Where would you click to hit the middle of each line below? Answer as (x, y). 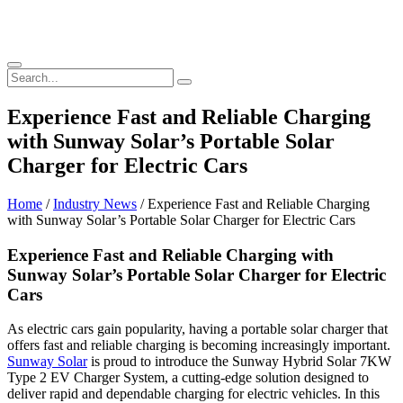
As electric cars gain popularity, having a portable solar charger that (197, 329)
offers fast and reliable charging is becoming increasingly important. (199, 345)
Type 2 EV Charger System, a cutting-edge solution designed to (188, 378)
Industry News (95, 203)
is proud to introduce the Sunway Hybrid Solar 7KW (239, 362)
